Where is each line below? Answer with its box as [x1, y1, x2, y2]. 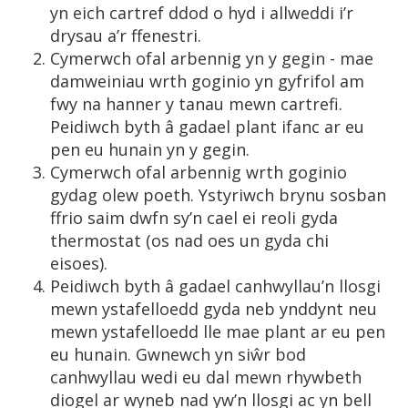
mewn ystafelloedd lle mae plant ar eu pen [50, 321, 385, 342]
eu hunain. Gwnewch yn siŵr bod [50, 343, 306, 365]
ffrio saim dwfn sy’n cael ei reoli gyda [50, 207, 338, 229]
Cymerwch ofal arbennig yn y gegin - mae [50, 47, 373, 69]
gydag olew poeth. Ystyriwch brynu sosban [50, 184, 386, 206]
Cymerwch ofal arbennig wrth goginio [50, 161, 347, 183]
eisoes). [50, 252, 112, 274]
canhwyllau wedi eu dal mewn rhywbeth [50, 366, 362, 388]
